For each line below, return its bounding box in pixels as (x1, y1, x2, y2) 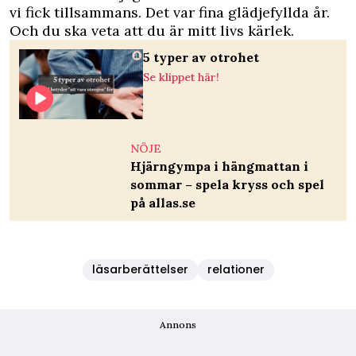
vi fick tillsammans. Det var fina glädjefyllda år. (10, 3, 330, 22)
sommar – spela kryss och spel (130, 176, 324, 193)
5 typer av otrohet (143, 49, 259, 66)
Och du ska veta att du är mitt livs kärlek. (10, 21, 294, 41)
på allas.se (130, 195, 195, 211)
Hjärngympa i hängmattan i (130, 158, 308, 175)
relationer (207, 261, 265, 278)
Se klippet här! (143, 70, 219, 85)
